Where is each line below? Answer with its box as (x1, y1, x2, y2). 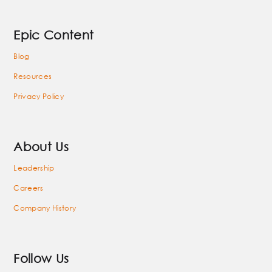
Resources (13, 70, 52, 81)
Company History (13, 202, 76, 213)
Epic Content (13, 27, 94, 42)
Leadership (13, 162, 55, 173)
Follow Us (13, 251, 69, 265)
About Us (13, 139, 69, 154)
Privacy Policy (13, 90, 64, 101)
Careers (13, 182, 44, 193)
